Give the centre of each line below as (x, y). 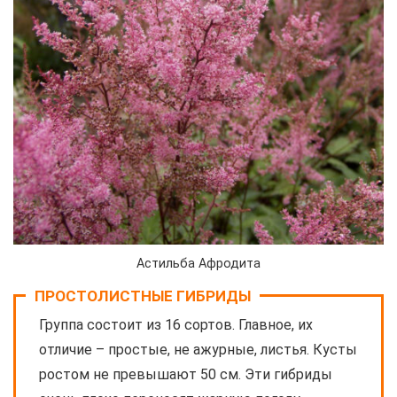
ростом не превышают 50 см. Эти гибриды (186, 375)
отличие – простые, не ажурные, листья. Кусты (198, 350)
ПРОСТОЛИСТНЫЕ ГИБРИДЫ (143, 296)
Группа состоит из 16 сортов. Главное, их (176, 325)
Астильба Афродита (198, 264)
